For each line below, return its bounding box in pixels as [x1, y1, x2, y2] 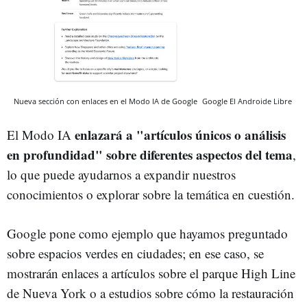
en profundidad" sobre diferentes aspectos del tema [7, 145, 293, 164]
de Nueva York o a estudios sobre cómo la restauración [7, 284, 294, 302]
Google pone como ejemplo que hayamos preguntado [7, 224, 288, 242]
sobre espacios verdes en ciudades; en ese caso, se [7, 244, 264, 262]
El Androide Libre [230, 95, 292, 106]
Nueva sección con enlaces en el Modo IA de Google [14, 95, 199, 106]
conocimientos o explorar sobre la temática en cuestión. [7, 185, 295, 203]
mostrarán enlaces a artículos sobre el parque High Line [7, 264, 295, 282]
